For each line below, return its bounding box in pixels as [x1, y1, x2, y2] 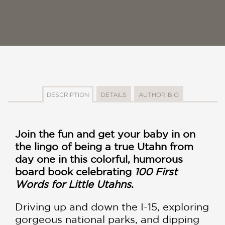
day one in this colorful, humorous [15, 153, 183, 165]
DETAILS [100, 91, 127, 98]
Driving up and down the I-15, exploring [15, 200, 209, 212]
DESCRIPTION [46, 91, 89, 98]
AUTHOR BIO [138, 91, 179, 98]
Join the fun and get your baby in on [15, 128, 195, 140]
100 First [135, 165, 177, 177]
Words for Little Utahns [15, 178, 131, 190]
